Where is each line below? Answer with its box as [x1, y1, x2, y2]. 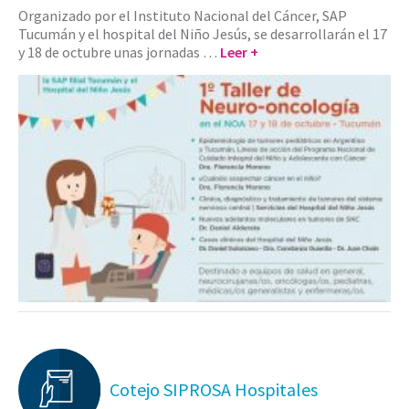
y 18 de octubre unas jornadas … [18, 42, 220, 61]
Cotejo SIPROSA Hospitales [110, 378, 318, 402]
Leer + [220, 42, 258, 61]
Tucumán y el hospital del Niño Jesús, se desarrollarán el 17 [18, 24, 387, 43]
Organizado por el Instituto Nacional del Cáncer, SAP [18, 5, 347, 25]
